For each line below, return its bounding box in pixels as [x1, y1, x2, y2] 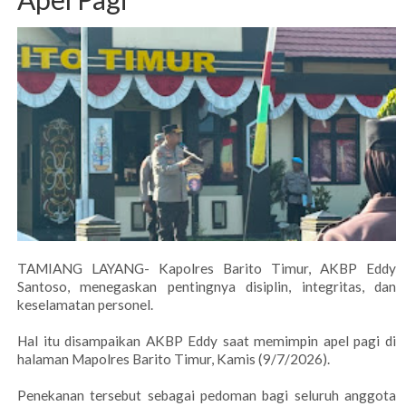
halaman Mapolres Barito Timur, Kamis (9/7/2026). [17, 351, 333, 368]
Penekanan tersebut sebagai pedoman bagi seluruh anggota [17, 387, 396, 404]
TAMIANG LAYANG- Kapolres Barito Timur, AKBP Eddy [17, 260, 396, 277]
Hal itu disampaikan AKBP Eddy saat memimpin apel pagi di [17, 333, 396, 350]
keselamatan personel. [17, 296, 153, 314]
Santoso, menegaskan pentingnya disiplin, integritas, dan [17, 278, 396, 295]
